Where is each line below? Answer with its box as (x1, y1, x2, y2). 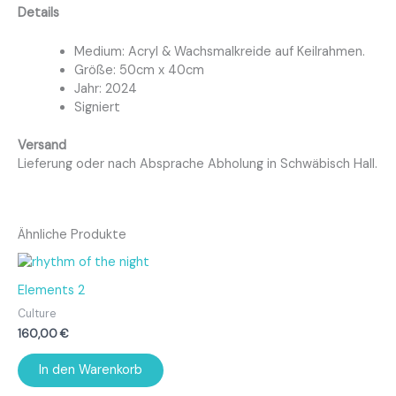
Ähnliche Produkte (18, 225, 126, 243)
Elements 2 (18, 282, 85, 300)
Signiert (73, 99, 120, 117)
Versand (18, 137, 66, 155)
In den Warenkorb (39, 361, 142, 378)
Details (18, 4, 59, 22)
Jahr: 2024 (73, 80, 137, 98)
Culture (18, 306, 56, 321)
